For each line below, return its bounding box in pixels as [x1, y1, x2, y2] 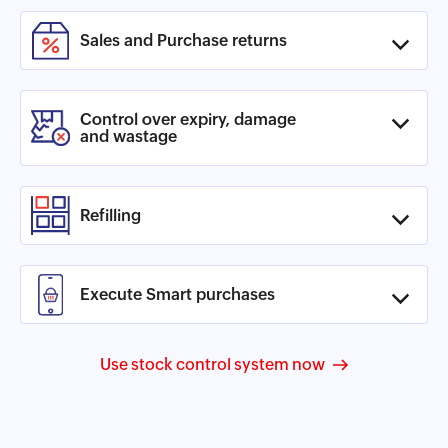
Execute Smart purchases [80, 285, 275, 305]
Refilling [80, 206, 141, 226]
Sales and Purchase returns [80, 31, 287, 51]
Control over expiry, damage [80, 110, 296, 130]
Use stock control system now [100, 355, 325, 375]
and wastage [80, 127, 177, 147]
